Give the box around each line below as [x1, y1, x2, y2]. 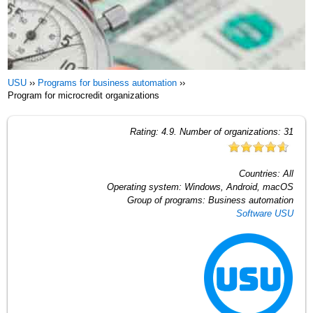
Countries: [238, 168, 283, 179]
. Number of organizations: [173, 126, 284, 137]
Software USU [235, 208, 293, 219]
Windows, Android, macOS [184, 181, 293, 192]
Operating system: [106, 181, 184, 192]
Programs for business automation [38, 78, 177, 88]
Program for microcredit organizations [8, 90, 160, 101]
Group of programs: [126, 194, 208, 205]
